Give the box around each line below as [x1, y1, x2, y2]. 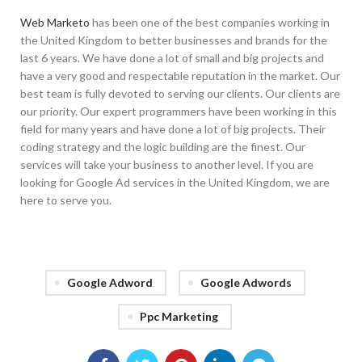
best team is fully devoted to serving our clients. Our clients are [20, 86, 340, 101]
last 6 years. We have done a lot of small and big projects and [20, 51, 324, 65]
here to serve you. [20, 193, 112, 208]
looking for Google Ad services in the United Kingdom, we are [20, 175, 330, 190]
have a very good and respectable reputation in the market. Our [20, 69, 340, 83]
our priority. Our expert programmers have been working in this [20, 104, 337, 119]
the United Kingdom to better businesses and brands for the [20, 33, 327, 48]
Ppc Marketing [140, 309, 218, 324]
